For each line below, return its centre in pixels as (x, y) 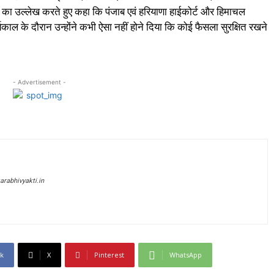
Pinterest (109, 255)
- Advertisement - (39, 82)
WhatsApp (185, 255)
